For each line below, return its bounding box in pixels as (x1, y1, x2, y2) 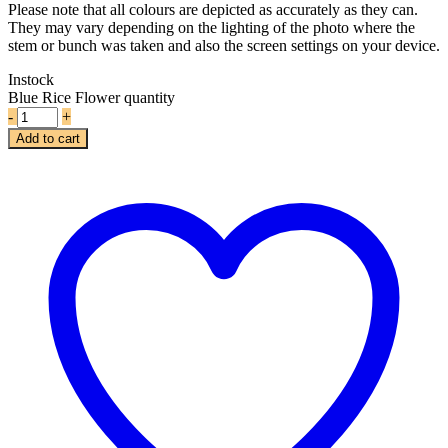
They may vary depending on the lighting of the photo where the (8, 18, 415, 36)
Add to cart (16, 130, 80, 146)
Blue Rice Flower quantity (8, 88, 175, 106)
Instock (8, 70, 54, 88)
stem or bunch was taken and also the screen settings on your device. (8, 36, 440, 54)
